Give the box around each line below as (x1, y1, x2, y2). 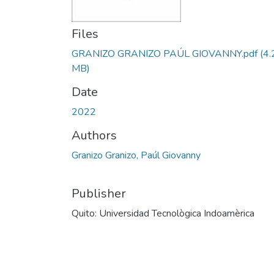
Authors (72, 127, 117, 144)
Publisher (72, 185, 126, 202)
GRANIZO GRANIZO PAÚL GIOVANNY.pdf (72, 47, 257, 61)
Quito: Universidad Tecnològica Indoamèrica (72, 207, 254, 220)
